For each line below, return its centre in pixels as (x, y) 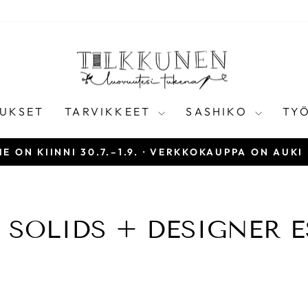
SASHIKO (219, 112)
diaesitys (179, 186)
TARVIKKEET (110, 112)
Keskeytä (179, 169)
